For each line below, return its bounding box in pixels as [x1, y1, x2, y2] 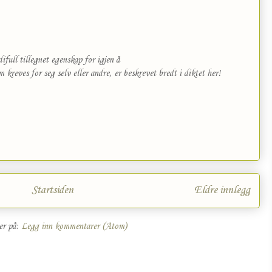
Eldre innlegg [194, 184, 250, 197]
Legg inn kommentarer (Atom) [21, 221, 127, 233]
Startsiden [31, 184, 73, 197]
